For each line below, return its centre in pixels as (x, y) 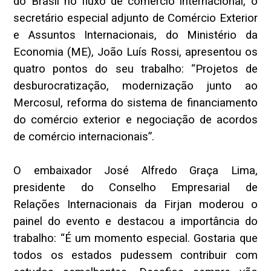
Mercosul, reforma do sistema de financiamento (135, 103)
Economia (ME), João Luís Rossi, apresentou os (135, 52)
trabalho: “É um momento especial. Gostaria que (135, 239)
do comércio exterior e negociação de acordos (135, 120)
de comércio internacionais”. (84, 137)
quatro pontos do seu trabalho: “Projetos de (135, 69)
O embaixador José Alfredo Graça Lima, (135, 171)
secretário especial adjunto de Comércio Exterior (135, 18)
